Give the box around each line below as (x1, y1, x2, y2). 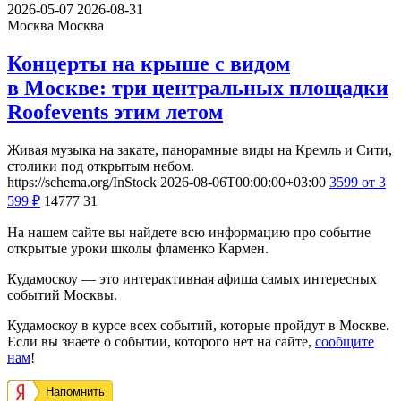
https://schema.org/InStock (7, 175, 157, 191)
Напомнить (46, 385, 105, 399)
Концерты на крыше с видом (7, 52, 290, 76)
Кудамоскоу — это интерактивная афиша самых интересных (7, 271, 377, 287)
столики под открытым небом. (7, 158, 194, 175)
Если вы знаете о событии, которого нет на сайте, (7, 334, 315, 350)
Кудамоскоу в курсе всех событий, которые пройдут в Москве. (7, 318, 389, 334)
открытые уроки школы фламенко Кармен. (7, 241, 269, 257)
